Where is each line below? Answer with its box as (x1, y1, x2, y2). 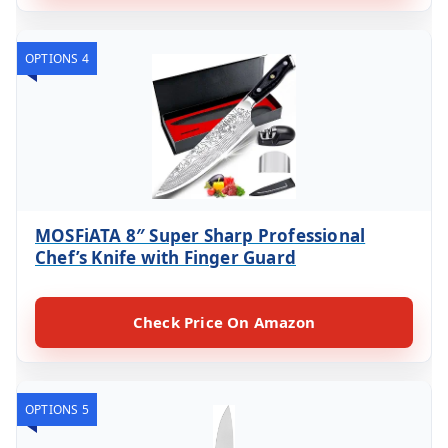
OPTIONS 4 (25, 49, 89, 67)
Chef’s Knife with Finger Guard (35, 245, 296, 269)
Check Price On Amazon (132, 311, 316, 332)
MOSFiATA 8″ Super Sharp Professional (35, 223, 366, 247)
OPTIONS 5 (25, 400, 89, 418)
